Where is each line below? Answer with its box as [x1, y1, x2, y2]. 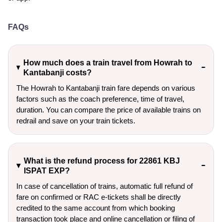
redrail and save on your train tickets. [16, 116, 135, 125]
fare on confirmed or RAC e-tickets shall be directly [16, 193, 181, 201]
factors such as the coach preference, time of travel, [16, 95, 184, 103]
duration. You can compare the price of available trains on [16, 106, 201, 114]
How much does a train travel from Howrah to [23, 58, 193, 67]
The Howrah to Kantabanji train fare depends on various [16, 84, 195, 92]
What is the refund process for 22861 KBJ [24, 157, 180, 165]
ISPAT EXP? [24, 166, 70, 175]
